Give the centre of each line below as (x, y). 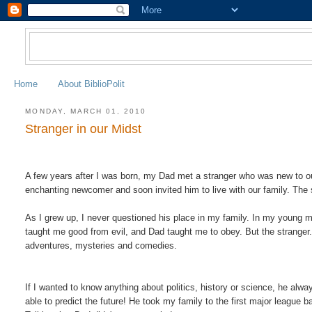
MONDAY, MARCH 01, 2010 (86, 111)
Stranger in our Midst (84, 129)
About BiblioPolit (91, 84)
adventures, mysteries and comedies (100, 246)
